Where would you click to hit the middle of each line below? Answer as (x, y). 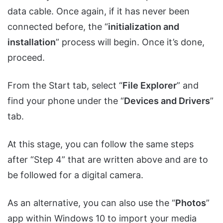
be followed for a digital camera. (75, 175)
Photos (191, 203)
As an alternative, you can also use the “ (91, 203)
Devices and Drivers (167, 101)
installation (32, 42)
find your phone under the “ (66, 101)
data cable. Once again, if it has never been (99, 11)
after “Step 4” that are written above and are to (108, 160)
